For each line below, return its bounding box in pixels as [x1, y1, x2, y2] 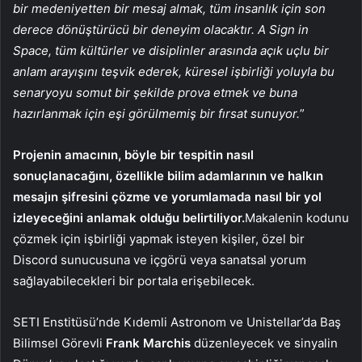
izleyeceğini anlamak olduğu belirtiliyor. [13, 209, 245, 225]
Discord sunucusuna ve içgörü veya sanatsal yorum [13, 251, 306, 267]
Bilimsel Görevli [13, 335, 106, 351]
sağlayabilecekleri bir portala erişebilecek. [13, 272, 255, 288]
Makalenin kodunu [245, 209, 349, 225]
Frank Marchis [106, 335, 191, 351]
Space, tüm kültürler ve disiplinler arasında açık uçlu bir [13, 42, 329, 58]
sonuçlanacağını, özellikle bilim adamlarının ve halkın [13, 167, 323, 183]
